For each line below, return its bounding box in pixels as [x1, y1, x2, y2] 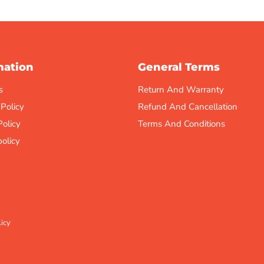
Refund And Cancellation [138, 101, 237, 113]
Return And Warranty [138, 84, 224, 95]
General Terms [138, 61, 220, 74]
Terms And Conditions [138, 118, 225, 130]
